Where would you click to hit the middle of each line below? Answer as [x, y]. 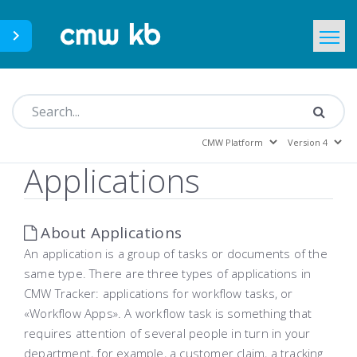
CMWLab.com [146, 62]
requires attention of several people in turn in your [167, 333]
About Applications [110, 233]
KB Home [135, 102]
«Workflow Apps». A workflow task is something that [168, 313]
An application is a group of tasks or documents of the [176, 253]
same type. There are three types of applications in [168, 273]
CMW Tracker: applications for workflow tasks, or [159, 293]
